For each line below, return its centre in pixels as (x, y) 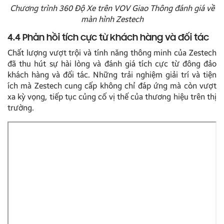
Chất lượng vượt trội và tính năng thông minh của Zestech (112, 52)
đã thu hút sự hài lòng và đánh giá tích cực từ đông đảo (112, 63)
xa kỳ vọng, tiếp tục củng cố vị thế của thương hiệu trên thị (112, 96)
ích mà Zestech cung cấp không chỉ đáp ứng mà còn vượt (112, 85)
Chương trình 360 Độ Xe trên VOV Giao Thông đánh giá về (112, 8)
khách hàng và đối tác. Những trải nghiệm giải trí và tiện (112, 74)
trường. (21, 107)
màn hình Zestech (112, 19)
